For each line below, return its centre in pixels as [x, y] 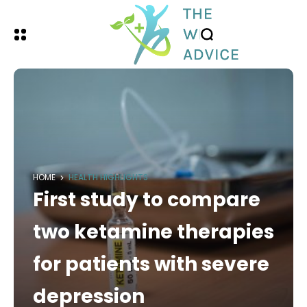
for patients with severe [151, 264]
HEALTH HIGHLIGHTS [108, 177]
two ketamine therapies [153, 232]
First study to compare [147, 200]
